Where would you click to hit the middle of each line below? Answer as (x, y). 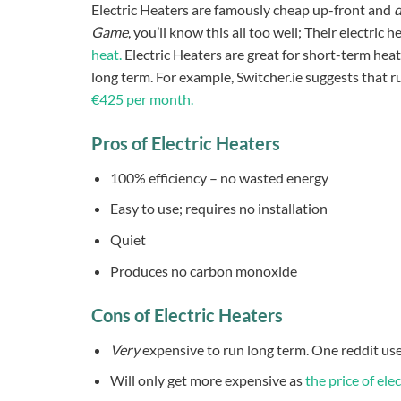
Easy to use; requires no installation (219, 209)
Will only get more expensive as (208, 380)
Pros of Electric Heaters (186, 143)
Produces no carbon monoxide (204, 270)
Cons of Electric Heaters (187, 315)
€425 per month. (142, 98)
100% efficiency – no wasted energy (219, 177)
